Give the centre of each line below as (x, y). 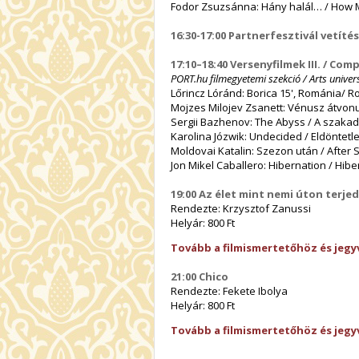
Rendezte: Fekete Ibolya (229, 290)
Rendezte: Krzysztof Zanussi (241, 208)
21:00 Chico (200, 276)
